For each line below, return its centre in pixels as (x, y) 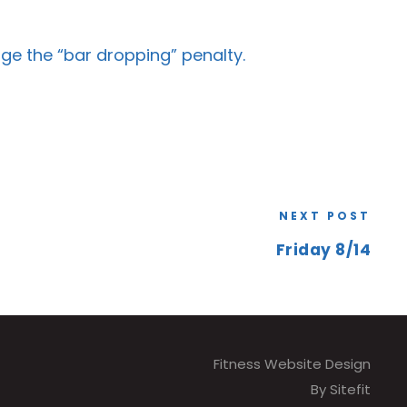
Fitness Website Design (292, 364)
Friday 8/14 (323, 250)
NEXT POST (325, 216)
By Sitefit (340, 389)
